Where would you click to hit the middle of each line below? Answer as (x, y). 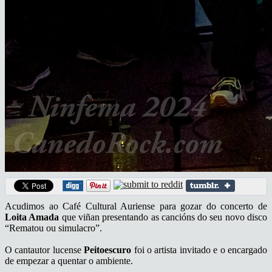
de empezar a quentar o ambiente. (69, 260)
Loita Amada (32, 217)
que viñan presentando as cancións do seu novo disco (163, 217)
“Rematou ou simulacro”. (53, 228)
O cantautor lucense (45, 250)
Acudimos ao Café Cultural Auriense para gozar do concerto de (136, 206)
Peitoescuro (108, 250)
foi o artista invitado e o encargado (199, 250)
